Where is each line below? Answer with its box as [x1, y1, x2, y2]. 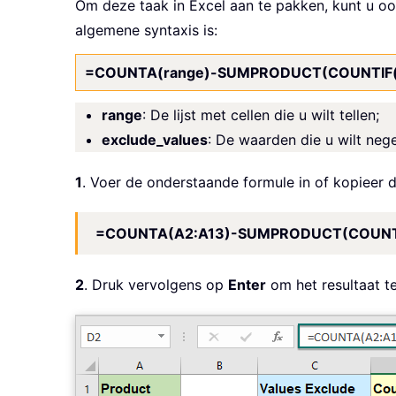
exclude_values [102, 131, 208, 149]
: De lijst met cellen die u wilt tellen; [142, 106, 379, 125]
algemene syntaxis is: [75, 21, 217, 40]
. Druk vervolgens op [84, 276, 228, 294]
